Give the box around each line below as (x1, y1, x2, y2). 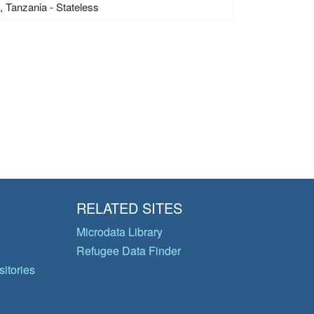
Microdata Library (76, 224, 163, 240)
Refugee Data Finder (76, 243, 181, 259)
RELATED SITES (76, 198, 182, 218)
